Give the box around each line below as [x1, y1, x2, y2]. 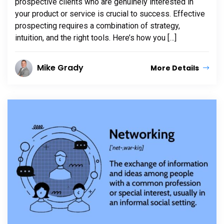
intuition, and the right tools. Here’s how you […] [15, 33, 176, 43]
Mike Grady [37, 62, 83, 74]
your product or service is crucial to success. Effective [15, 9, 205, 19]
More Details [150, 63, 200, 73]
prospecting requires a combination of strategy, [15, 21, 180, 31]
